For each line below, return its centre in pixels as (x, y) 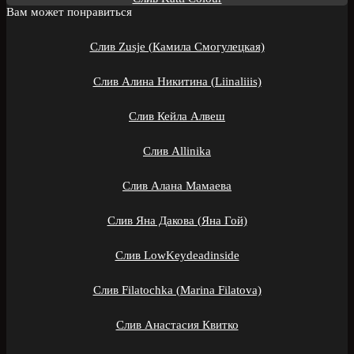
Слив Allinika (177, 151)
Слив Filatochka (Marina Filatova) (177, 290)
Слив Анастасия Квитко (177, 324)
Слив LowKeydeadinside (177, 255)
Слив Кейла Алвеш (177, 116)
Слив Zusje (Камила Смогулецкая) (177, 46)
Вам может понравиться (69, 11)
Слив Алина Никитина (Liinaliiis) (177, 81)
